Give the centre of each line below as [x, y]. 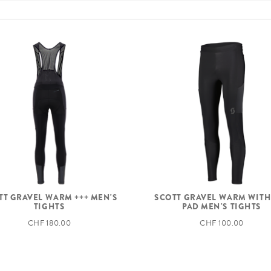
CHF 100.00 [222, 223]
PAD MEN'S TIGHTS [222, 206]
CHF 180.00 [49, 223]
